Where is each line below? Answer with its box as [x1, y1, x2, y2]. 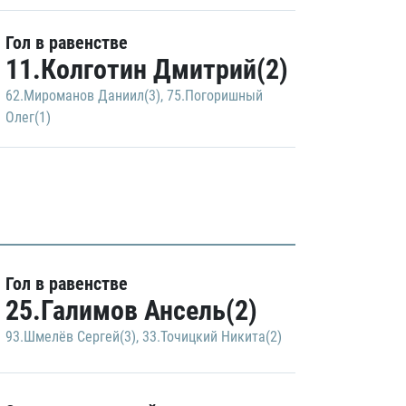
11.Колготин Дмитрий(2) [5, 53, 288, 85]
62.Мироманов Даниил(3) [5, 87, 160, 104]
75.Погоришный [167, 87, 263, 104]
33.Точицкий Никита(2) [142, 328, 282, 345]
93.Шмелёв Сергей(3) [5, 328, 136, 345]
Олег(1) [5, 109, 51, 126]
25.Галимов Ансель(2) [5, 295, 257, 326]
